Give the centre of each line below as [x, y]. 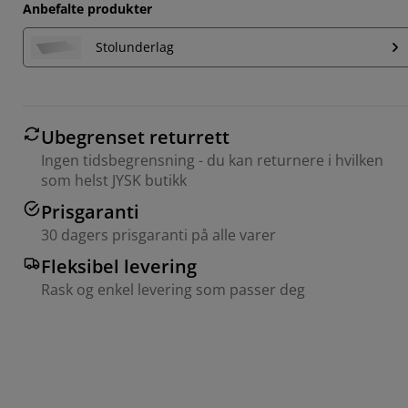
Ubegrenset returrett [135, 137]
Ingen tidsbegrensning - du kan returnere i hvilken [212, 160]
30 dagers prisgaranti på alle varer [158, 235]
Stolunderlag [135, 47]
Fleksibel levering [119, 266]
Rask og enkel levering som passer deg [173, 289]
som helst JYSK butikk [114, 180]
